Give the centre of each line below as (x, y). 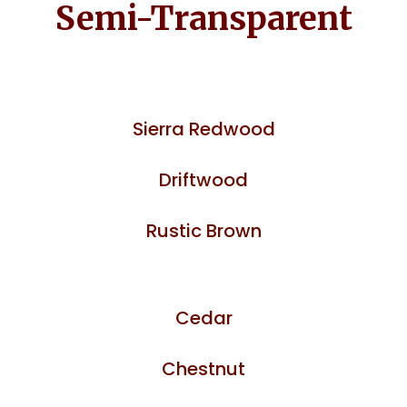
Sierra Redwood (203, 129)
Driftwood (203, 179)
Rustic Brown (203, 230)
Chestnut (203, 368)
